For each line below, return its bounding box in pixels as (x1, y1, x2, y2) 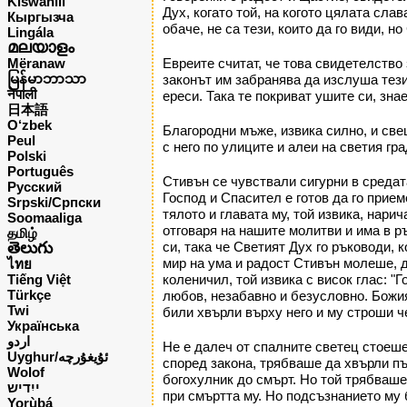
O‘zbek (7, 117, 52, 133)
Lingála (7, 25, 54, 40)
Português (7, 164, 74, 179)
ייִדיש (7, 380, 40, 395)
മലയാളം (7, 38, 74, 56)
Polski (7, 148, 46, 164)
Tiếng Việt (7, 272, 71, 287)
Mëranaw (7, 55, 65, 71)
